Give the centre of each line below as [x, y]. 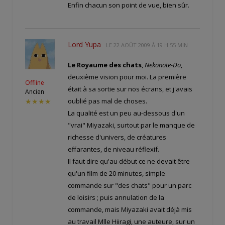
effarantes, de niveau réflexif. [114, 149]
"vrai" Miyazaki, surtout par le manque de [131, 125]
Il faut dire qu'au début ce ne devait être [129, 161]
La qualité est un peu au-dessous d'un [126, 113]
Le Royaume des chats [105, 65]
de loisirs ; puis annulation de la [116, 198]
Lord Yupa [84, 45]
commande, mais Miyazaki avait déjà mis [130, 210]
